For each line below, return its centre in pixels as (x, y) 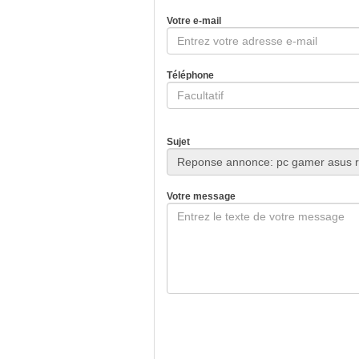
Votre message (201, 196)
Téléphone (190, 75)
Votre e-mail (194, 20)
